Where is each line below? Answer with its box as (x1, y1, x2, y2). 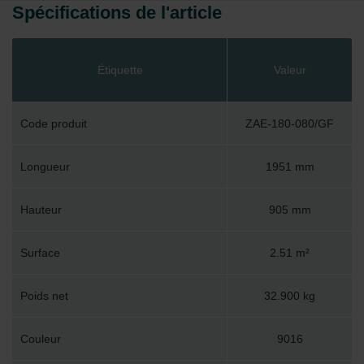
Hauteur (20, 203, 62, 217)
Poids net (20, 289, 68, 303)
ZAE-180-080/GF (245, 117, 334, 131)
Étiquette (97, 63, 143, 77)
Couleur (20, 332, 61, 346)
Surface (20, 246, 60, 260)
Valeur (273, 63, 306, 77)
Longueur (20, 160, 70, 174)
